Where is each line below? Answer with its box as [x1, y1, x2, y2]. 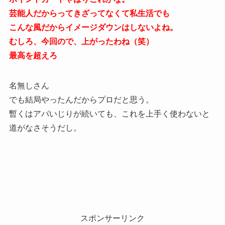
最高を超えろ [9, 51, 57, 60]
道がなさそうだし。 [9, 123, 81, 132]
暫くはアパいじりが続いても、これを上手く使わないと [9, 109, 210, 118]
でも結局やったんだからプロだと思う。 [9, 95, 154, 104]
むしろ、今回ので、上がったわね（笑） [9, 37, 154, 46]
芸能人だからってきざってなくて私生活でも [9, 9, 170, 18]
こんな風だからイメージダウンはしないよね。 [9, 23, 178, 32]
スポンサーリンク [80, 213, 145, 222]
